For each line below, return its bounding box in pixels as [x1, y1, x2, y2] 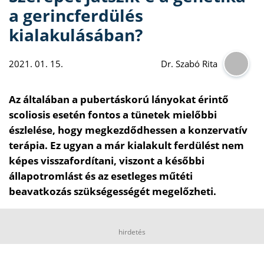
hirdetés [118, 226, 146, 237]
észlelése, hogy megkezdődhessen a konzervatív [9, 123, 247, 137]
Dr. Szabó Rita [161, 57, 217, 70]
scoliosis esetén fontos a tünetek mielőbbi [9, 107, 217, 121]
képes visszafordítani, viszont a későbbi [9, 153, 204, 167]
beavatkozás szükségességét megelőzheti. [9, 184, 216, 198]
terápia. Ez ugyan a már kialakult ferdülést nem [9, 138, 244, 152]
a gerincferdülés [9, 4, 143, 27]
